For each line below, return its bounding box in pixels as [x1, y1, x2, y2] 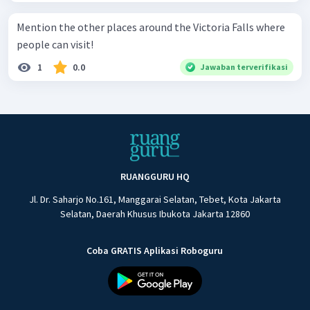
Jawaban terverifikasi [201, 62, 288, 73]
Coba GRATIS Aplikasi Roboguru [86, 244, 224, 257]
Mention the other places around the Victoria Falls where [17, 20, 285, 35]
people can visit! [17, 37, 93, 52]
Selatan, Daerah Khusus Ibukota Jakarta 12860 [60, 208, 250, 221]
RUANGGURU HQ [120, 170, 190, 183]
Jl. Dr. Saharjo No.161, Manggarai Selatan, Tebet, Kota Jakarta [28, 193, 281, 206]
